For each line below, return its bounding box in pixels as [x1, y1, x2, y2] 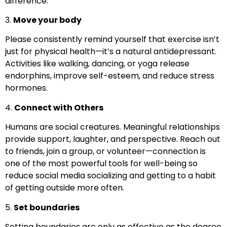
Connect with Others [14, 101, 103, 113]
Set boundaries [14, 201, 80, 213]
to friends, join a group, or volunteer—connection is [5, 145, 206, 158]
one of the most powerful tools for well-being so [5, 158, 198, 170]
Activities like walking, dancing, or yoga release [5, 58, 190, 70]
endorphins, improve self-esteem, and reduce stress [5, 70, 214, 82]
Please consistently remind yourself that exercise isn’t [5, 33, 219, 46]
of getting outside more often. [5, 182, 124, 194]
